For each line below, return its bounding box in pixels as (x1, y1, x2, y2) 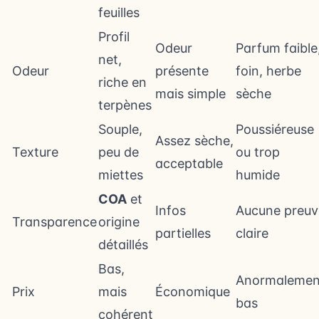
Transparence (12, 214, 97, 229)
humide (236, 167, 280, 182)
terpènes (98, 98, 152, 113)
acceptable (155, 156, 223, 171)
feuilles (98, 5, 140, 20)
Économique (155, 284, 230, 299)
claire (236, 226, 268, 241)
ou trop (236, 145, 280, 159)
